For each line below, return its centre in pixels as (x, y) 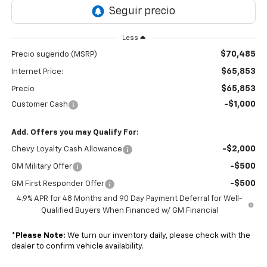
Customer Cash (39, 104)
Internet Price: (37, 72)
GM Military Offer (41, 166)
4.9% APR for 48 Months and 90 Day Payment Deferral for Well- (129, 198)
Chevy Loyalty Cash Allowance (66, 149)
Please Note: (40, 235)
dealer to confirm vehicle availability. (77, 246)
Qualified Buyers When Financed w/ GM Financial (129, 210)
